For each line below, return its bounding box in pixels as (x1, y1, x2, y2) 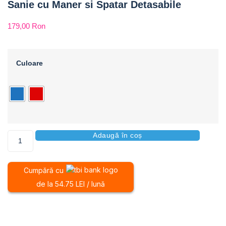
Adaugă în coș (93, 131, 142, 139)
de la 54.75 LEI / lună (36, 179, 105, 188)
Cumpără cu (23, 165, 64, 175)
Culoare (16, 59, 43, 68)
